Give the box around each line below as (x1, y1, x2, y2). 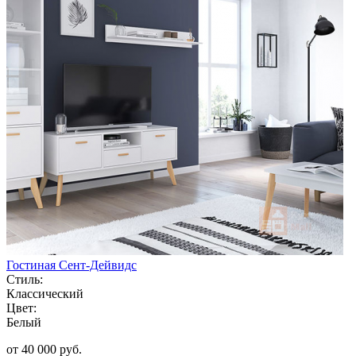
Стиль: (6, 272, 43, 286)
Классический (6, 286, 83, 300)
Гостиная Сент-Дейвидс (6, 257, 137, 272)
